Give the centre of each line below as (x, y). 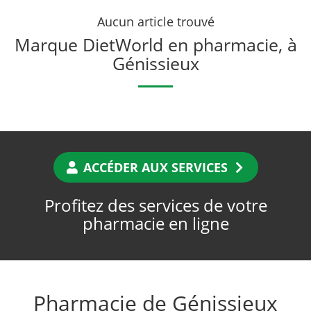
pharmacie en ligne (155, 224)
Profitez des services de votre (155, 205)
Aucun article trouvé (155, 22)
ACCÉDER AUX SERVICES (155, 168)
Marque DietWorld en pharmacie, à (155, 45)
